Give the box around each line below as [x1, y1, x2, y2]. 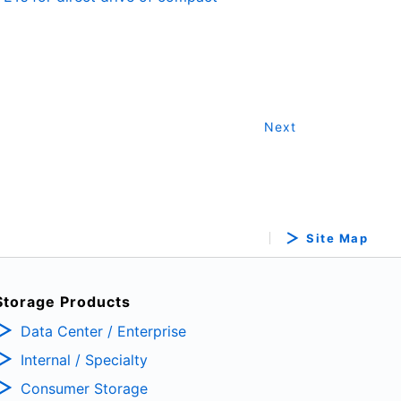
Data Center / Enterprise [20, 321, 186, 340]
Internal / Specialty [20, 350, 148, 369]
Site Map [306, 231, 368, 246]
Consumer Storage [20, 379, 148, 397]
